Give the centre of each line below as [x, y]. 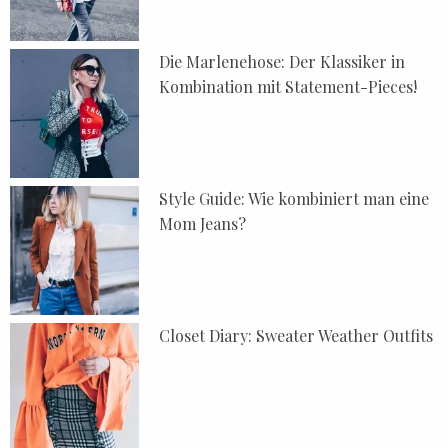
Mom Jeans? [203, 223]
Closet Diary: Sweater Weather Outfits [296, 336]
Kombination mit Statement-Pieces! [288, 86]
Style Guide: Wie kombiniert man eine [294, 198]
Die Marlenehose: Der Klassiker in [282, 61]
